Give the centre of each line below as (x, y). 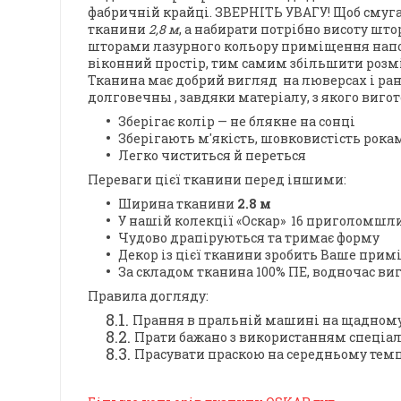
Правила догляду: (148, 296)
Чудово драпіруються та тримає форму (249, 238)
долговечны (130, 98)
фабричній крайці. (150, 13)
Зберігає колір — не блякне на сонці (237, 122)
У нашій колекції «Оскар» (205, 221)
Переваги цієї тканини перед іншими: (217, 180)
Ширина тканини (178, 204)
